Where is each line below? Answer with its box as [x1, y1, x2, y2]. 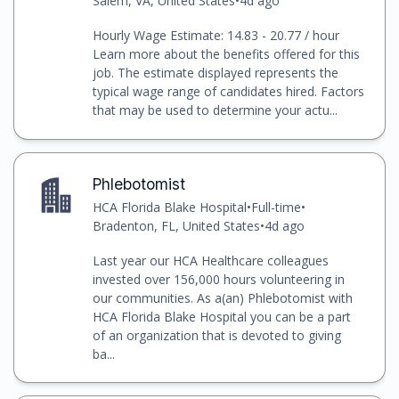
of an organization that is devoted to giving [92, 326, 341, 344]
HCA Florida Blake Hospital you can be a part [92, 307, 351, 325]
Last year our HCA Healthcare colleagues [92, 251, 329, 269]
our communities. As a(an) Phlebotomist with [92, 289, 353, 306]
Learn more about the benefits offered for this [92, 45, 360, 63]
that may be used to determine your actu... [92, 102, 338, 119]
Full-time [250, 198, 301, 216]
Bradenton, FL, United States [92, 216, 260, 234]
